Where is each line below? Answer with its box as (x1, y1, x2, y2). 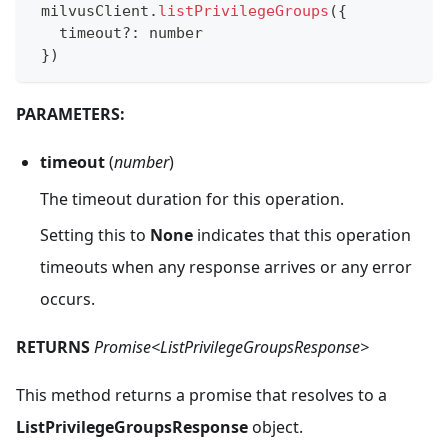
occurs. (40, 288, 95, 311)
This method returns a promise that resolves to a (16, 384, 387, 407)
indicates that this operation (193, 224, 411, 247)
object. (248, 416, 303, 439)
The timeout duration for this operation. (40, 187, 344, 210)
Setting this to (40, 224, 150, 247)
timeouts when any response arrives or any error (40, 256, 412, 279)
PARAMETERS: (16, 102, 125, 125)
